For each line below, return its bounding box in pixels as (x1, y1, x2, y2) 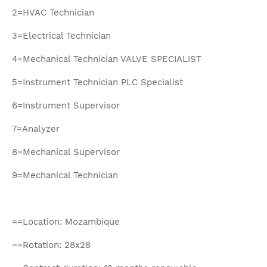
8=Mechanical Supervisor (12, 147, 120, 157)
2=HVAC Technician (12, 7, 94, 18)
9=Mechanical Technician (12, 170, 118, 181)
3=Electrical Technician (12, 30, 111, 41)
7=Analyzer (12, 123, 60, 134)
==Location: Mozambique (12, 216, 120, 227)
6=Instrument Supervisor (12, 100, 120, 111)
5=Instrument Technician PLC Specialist (12, 77, 186, 88)
